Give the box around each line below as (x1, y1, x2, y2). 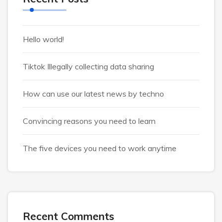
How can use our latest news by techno (23, 89, 164, 99)
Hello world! (23, 34, 64, 44)
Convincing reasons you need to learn (23, 116, 156, 126)
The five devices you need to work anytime (23, 143, 176, 153)
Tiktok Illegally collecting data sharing (23, 61, 154, 71)
